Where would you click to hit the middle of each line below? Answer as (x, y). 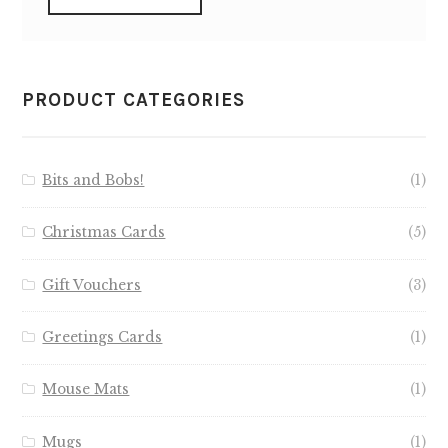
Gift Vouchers (92, 285)
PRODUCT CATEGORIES (134, 100)
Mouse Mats (86, 390)
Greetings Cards (102, 338)
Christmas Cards (104, 233)
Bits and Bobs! (93, 180)
